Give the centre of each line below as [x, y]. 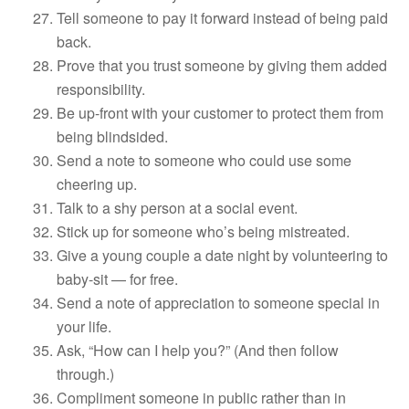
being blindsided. [113, 136]
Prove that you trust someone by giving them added [222, 65]
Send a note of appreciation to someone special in [219, 302]
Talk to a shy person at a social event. [178, 207]
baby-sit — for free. [118, 278]
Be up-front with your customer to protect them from [220, 112]
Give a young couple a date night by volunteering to [223, 255]
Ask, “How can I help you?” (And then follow [198, 350]
